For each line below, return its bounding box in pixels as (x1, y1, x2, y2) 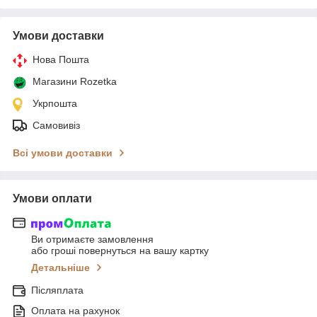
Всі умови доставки (13, 146, 113, 158)
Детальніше (31, 262, 90, 274)
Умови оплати (13, 192, 92, 204)
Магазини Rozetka (33, 75, 117, 87)
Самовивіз (33, 119, 80, 131)
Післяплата (31, 284, 83, 296)
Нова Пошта (33, 53, 89, 65)
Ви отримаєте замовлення (31, 234, 154, 246)
